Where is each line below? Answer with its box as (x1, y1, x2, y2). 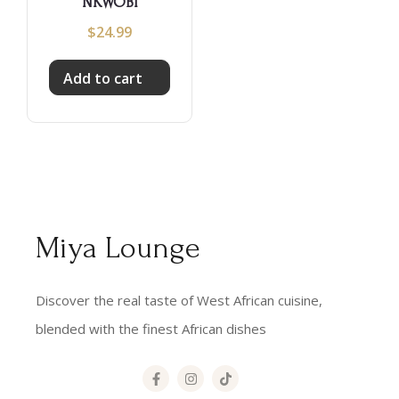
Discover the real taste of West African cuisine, (36, 291, 322, 310)
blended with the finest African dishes (36, 320, 266, 338)
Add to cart (63, 69, 143, 89)
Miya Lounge (36, 231, 200, 266)
